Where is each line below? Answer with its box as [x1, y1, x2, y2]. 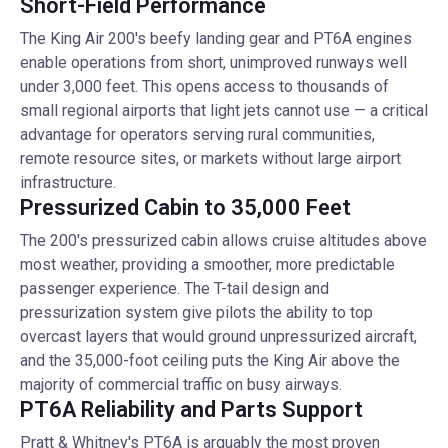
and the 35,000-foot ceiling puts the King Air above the [20, 351, 400, 370]
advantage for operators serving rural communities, [20, 125, 375, 144]
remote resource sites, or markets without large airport [20, 149, 401, 168]
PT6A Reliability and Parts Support [20, 397, 363, 422]
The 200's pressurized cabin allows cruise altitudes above [20, 231, 427, 250]
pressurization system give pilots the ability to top [20, 303, 373, 322]
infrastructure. [20, 173, 116, 192]
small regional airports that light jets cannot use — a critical [20, 101, 428, 120]
